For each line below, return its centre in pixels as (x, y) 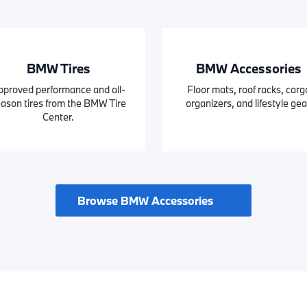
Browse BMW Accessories (147, 200)
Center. (58, 117)
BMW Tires (58, 69)
